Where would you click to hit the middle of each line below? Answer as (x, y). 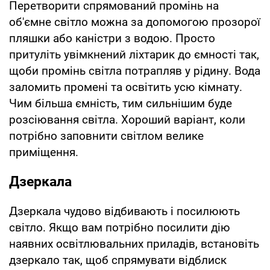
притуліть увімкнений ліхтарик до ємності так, (134, 54)
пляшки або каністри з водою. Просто (112, 38)
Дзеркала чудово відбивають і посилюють (124, 211)
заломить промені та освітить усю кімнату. (126, 87)
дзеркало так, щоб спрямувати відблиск (118, 260)
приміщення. (44, 152)
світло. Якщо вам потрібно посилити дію (120, 227)
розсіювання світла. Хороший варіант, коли (127, 119)
